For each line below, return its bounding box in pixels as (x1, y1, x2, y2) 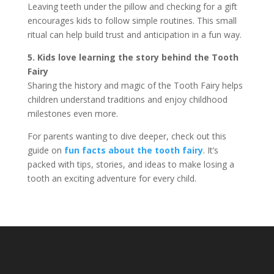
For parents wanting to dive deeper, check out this (27, 130, 226, 142)
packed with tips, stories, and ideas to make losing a (27, 158, 234, 170)
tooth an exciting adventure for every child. (27, 172, 196, 184)
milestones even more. (27, 108, 118, 119)
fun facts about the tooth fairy (64, 144, 203, 156)
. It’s (202, 144, 218, 156)
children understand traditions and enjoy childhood (27, 94, 228, 105)
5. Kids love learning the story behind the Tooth (27, 51, 239, 63)
